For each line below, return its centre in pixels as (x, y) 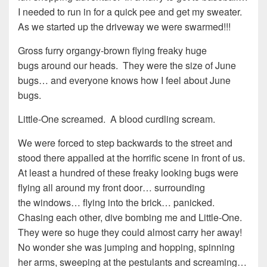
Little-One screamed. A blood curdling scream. (117, 119)
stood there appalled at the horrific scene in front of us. (133, 158)
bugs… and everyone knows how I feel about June (124, 80)
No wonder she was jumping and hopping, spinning (126, 247)
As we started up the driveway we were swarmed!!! (124, 27)
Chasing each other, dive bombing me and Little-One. (131, 218)
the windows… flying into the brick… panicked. (117, 203)
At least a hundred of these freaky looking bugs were (128, 173)
